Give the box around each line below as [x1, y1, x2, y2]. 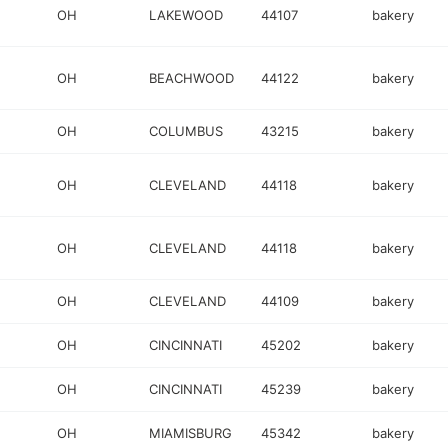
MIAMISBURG [149, 425, 233, 441]
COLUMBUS [149, 123, 224, 139]
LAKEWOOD [149, 6, 224, 23]
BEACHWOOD [149, 69, 235, 86]
